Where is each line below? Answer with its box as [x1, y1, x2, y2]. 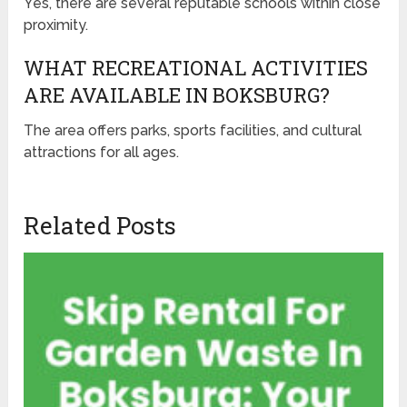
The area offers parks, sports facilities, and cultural [24, 121, 362, 139]
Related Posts [24, 209, 177, 241]
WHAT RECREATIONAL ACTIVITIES [24, 54, 369, 81]
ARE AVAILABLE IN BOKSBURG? [24, 81, 331, 108]
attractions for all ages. [24, 143, 180, 161]
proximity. [24, 15, 89, 34]
